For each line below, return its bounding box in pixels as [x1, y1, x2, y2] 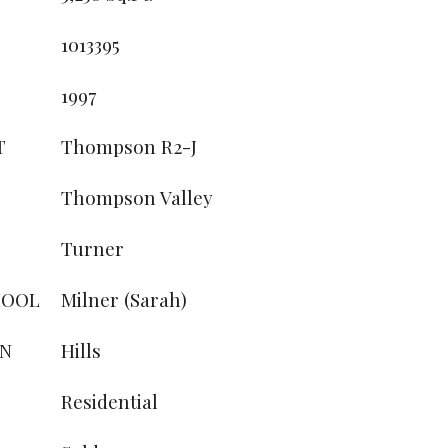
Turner [61, 235, 124, 261]
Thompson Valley [61, 184, 213, 210]
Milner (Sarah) [61, 286, 187, 312]
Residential [61, 388, 158, 414]
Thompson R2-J [61, 133, 197, 159]
